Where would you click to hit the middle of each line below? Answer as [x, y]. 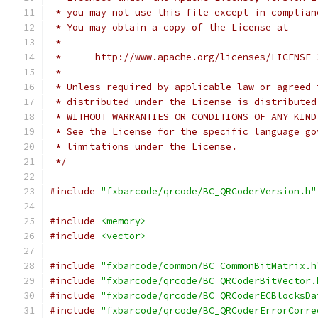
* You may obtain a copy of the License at [169, 27]
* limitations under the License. [143, 147]
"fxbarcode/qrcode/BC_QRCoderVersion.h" [209, 191]
